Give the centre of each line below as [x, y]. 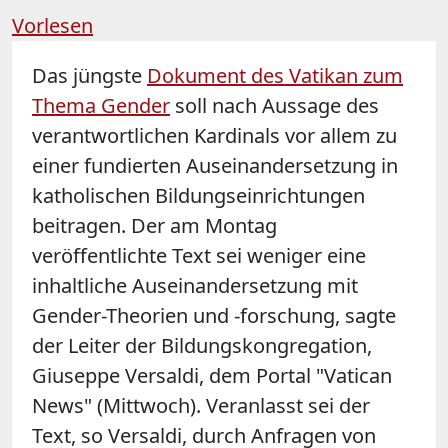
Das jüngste [89, 75]
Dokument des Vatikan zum [275, 75]
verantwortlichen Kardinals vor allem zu [214, 135]
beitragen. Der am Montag [154, 225]
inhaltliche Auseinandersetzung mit [195, 285]
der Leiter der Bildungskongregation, [202, 345]
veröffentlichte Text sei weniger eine [199, 255]
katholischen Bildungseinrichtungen [198, 195]
